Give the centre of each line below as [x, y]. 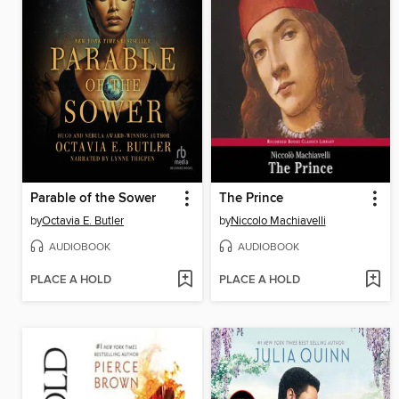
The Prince [251, 199]
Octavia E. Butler [83, 221]
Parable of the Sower [93, 199]
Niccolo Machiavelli [278, 221]
